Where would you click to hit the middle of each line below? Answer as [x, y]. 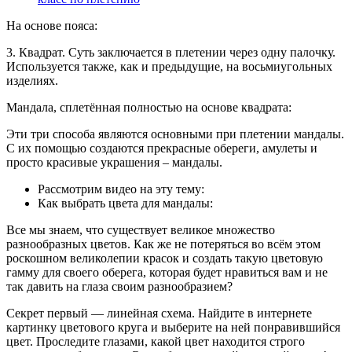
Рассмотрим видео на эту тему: [121, 189]
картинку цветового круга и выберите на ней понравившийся [173, 328]
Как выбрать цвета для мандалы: [125, 203]
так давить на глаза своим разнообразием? [119, 287]
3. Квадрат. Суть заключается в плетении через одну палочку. [171, 53]
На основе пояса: [52, 26]
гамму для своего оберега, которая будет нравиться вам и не [167, 273]
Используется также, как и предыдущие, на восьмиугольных [169, 67]
